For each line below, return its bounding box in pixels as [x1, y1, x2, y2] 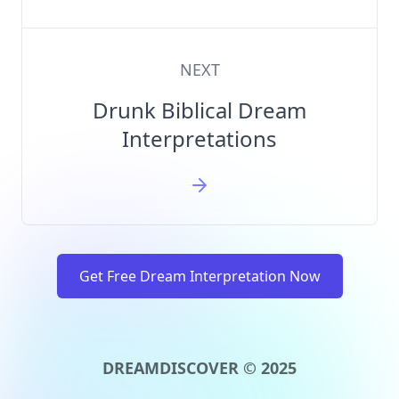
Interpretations [122, 124, 277, 153]
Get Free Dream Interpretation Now [78, 266, 321, 286]
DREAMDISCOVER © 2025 [102, 357, 297, 379]
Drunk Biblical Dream [93, 95, 306, 125]
